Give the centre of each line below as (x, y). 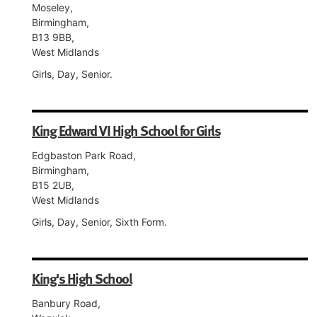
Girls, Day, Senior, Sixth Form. (99, 222)
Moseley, (52, 7)
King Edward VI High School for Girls (126, 130)
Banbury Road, (66, 303)
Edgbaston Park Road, (84, 155)
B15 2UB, (53, 185)
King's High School (82, 278)
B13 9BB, (53, 37)
